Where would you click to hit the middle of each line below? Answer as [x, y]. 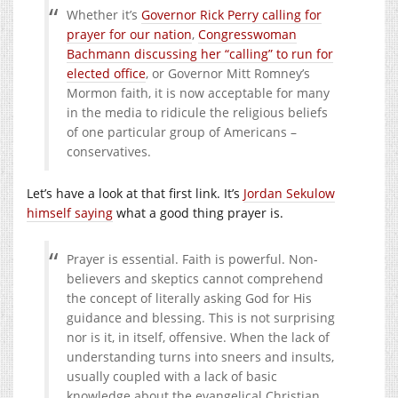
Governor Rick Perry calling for [231, 14]
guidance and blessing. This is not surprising [201, 317]
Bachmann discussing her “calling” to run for [200, 53]
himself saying [70, 212]
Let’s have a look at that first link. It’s [135, 193]
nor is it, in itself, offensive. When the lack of [198, 337]
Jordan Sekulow [289, 193]
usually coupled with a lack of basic [172, 376]
